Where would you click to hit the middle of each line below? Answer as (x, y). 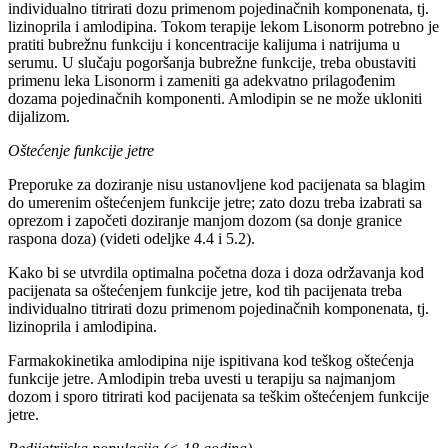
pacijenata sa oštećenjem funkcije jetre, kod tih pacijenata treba (205, 291)
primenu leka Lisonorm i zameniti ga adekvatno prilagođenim (201, 81)
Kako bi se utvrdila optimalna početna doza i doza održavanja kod (216, 273)
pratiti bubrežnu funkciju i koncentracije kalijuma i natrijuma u (204, 45)
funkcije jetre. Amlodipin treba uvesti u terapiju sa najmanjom (201, 379)
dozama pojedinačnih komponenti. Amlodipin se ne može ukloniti (215, 99)
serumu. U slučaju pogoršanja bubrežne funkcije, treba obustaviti (212, 63)
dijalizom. (39, 117)
